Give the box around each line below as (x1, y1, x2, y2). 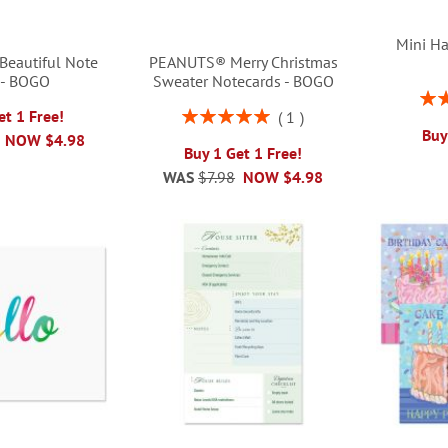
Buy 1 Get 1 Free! (184, 142, 303, 163)
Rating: (181, 104, 225, 123)
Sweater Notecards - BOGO (152, 70, 334, 91)
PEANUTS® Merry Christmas (148, 51, 338, 72)
